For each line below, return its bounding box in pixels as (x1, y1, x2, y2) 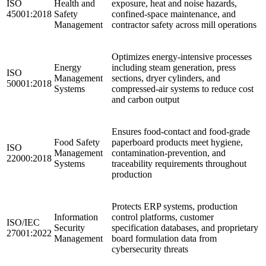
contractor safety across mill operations (112, 19, 256, 30)
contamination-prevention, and (112, 147, 226, 158)
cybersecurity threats (112, 243, 188, 254)
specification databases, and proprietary (112, 222, 258, 233)
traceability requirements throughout (112, 158, 246, 169)
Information (54, 211, 98, 222)
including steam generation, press (112, 62, 236, 72)
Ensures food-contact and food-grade (112, 126, 250, 137)
